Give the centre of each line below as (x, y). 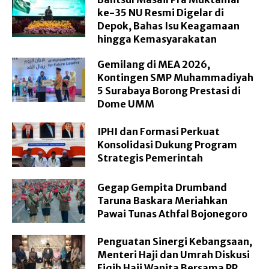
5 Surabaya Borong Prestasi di (169, 91)
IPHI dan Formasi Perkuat (159, 131)
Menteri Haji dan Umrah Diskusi (174, 255)
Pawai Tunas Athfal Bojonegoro (173, 214)
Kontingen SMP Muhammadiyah (176, 78)
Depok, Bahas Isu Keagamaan (169, 26)
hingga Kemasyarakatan (157, 39)
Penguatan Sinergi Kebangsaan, (175, 242)
